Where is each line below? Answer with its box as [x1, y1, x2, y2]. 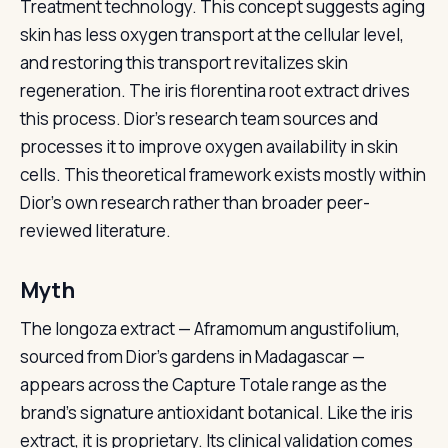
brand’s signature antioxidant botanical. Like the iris [20, 401, 413, 424]
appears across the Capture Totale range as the [20, 373, 387, 396]
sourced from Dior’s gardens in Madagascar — [20, 345, 365, 368]
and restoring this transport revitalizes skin [20, 51, 348, 74]
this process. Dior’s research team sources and [20, 107, 378, 130]
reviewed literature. [20, 219, 171, 242]
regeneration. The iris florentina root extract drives [20, 79, 410, 102]
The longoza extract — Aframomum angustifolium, [20, 317, 400, 340]
